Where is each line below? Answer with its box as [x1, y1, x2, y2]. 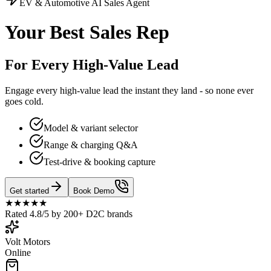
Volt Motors [5, 236, 50, 247]
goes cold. [5, 96, 44, 106]
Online [5, 247, 31, 258]
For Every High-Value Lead [5, 56, 178, 73]
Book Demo [73, 186, 114, 195]
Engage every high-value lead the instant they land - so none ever [5, 85, 253, 96]
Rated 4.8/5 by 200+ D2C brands [5, 208, 132, 219]
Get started [10, 186, 49, 195]
